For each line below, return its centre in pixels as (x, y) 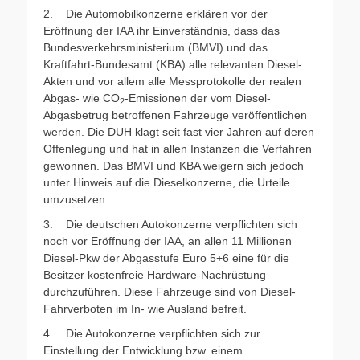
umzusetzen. (76, 199)
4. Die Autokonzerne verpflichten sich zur (152, 333)
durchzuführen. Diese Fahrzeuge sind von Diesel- (170, 291)
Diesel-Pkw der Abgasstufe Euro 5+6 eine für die (166, 258)
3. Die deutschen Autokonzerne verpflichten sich (170, 224)
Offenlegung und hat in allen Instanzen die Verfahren (178, 148)
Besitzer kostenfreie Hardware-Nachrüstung (155, 274)
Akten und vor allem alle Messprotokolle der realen (172, 81)
